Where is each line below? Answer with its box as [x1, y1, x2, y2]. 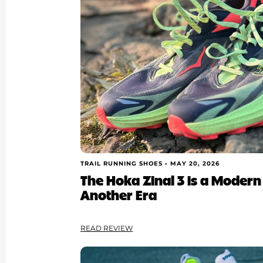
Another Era [80, 185, 157, 204]
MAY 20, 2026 [170, 160, 220, 168]
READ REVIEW [80, 224, 133, 233]
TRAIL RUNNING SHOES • [80, 160, 171, 168]
